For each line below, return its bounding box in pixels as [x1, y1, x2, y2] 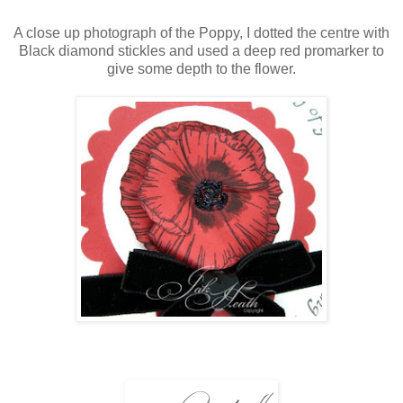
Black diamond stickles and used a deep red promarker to [19, 42, 384, 58]
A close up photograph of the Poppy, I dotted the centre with [13, 24, 390, 40]
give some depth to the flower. [107, 60, 296, 76]
